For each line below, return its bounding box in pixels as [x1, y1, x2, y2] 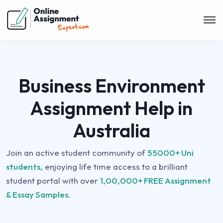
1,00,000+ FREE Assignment [100, 175, 211, 186]
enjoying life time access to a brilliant [43, 161, 188, 172]
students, [6, 161, 43, 172]
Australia [73, 118, 150, 142]
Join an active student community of [6, 147, 147, 158]
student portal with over [6, 175, 100, 186]
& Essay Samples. [6, 189, 70, 200]
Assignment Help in [30, 96, 193, 120]
